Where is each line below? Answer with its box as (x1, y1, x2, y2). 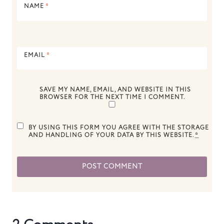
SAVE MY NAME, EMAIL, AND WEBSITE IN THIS (39, 85, 191, 94)
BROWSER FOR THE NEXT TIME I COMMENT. (39, 93, 185, 102)
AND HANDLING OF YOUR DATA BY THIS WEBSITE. (28, 131, 195, 140)
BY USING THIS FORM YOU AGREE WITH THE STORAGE (28, 123, 209, 132)
